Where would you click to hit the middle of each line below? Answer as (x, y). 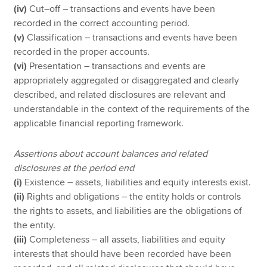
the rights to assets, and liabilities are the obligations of (128, 211)
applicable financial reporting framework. (99, 124)
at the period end (99, 168)
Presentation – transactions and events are (117, 66)
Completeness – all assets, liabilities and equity (128, 239)
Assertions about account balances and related (111, 153)
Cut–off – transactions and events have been (122, 9)
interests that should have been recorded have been (123, 254)
